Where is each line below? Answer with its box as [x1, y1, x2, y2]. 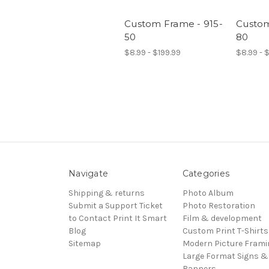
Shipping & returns [68, 187, 145, 198]
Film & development [182, 213, 262, 223]
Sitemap [68, 238, 101, 249]
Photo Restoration [182, 200, 255, 211]
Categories [182, 168, 229, 179]
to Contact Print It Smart [68, 213, 167, 223]
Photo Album [182, 187, 234, 198]
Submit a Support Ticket [68, 200, 163, 211]
